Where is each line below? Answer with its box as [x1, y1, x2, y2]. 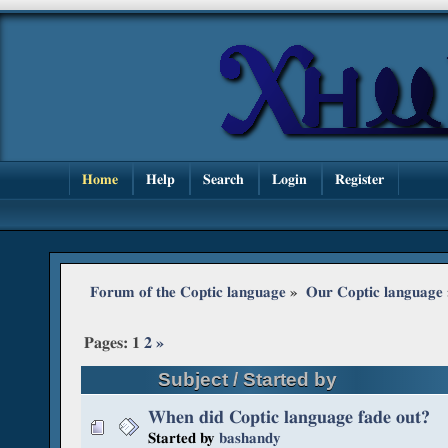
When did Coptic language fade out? [148, 406, 430, 428]
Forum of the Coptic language [90, 283, 286, 302]
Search [202, 171, 244, 188]
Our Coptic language [305, 283, 443, 302]
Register [334, 171, 384, 188]
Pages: [84, 333, 133, 354]
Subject [158, 368, 229, 390]
